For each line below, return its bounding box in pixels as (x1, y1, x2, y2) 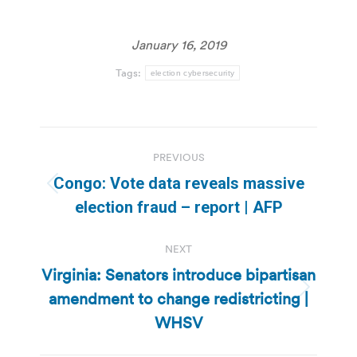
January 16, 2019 (131, 36, 226, 53)
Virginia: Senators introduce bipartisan (41, 264, 316, 285)
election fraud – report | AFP (74, 197, 283, 217)
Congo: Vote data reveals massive (53, 173, 304, 193)
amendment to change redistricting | (49, 288, 308, 309)
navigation (39, 162, 168, 194)
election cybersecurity (150, 68, 235, 77)
